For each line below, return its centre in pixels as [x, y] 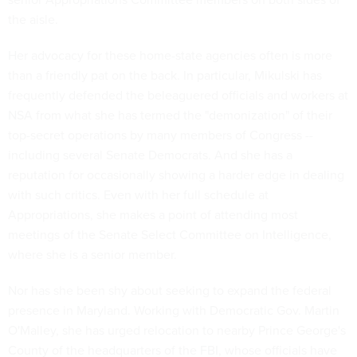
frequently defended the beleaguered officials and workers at [178, 95]
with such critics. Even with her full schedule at [138, 194]
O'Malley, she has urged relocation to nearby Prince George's [177, 330]
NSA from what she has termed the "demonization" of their [170, 115]
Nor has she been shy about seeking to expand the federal [170, 290]
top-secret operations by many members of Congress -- [161, 135]
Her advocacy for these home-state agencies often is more [170, 55]
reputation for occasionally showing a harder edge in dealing [176, 175]
